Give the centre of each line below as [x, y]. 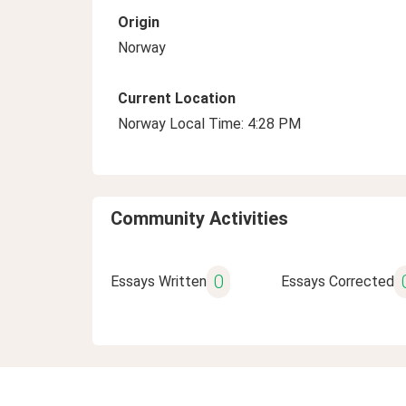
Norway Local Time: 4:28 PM [209, 124]
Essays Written [159, 281]
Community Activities [199, 218]
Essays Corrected [337, 281]
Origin [139, 22]
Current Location [177, 98]
